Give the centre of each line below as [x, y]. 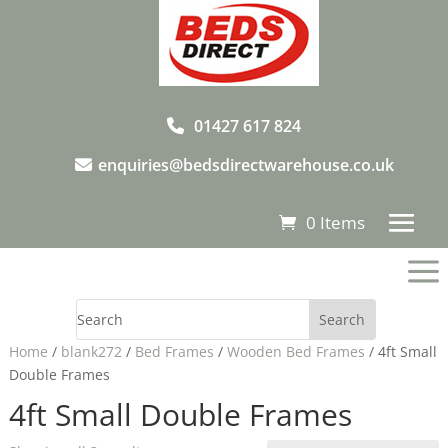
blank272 [91, 351]
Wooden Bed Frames [295, 351]
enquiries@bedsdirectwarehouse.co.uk [245, 165]
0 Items [335, 222]
